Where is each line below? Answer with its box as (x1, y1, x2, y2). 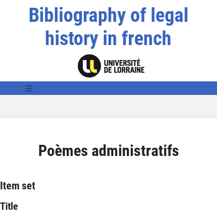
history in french (45, 27, 172, 50)
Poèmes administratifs (38, 141, 179, 160)
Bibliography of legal (28, 4, 188, 27)
